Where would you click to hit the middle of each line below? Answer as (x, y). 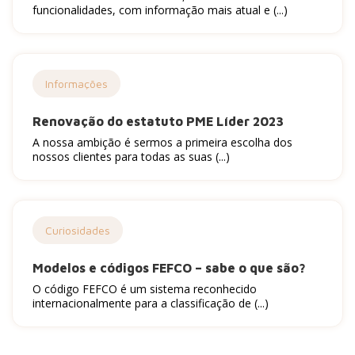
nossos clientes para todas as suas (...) (131, 157)
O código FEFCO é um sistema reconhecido (145, 289)
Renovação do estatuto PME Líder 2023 (158, 121)
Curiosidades (78, 230)
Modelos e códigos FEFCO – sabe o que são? (169, 268)
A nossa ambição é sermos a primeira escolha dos (162, 142)
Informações (76, 84)
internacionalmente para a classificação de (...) (151, 303)
